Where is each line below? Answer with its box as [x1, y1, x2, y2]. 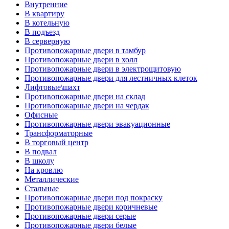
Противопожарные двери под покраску [25, 193, 163, 202]
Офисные [25, 110, 58, 119]
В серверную [25, 37, 70, 45]
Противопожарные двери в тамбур [25, 46, 146, 55]
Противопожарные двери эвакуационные [25, 120, 170, 128]
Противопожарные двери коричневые [25, 202, 157, 211]
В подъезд [25, 28, 60, 36]
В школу [25, 156, 54, 165]
